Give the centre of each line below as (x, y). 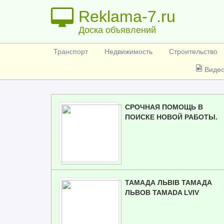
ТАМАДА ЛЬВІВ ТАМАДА (168, 182)
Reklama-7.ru (127, 16)
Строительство (193, 51)
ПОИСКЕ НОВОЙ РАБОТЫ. (171, 117)
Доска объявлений (117, 30)
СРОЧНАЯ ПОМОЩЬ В (164, 107)
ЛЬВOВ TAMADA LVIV (162, 192)
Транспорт (71, 51)
